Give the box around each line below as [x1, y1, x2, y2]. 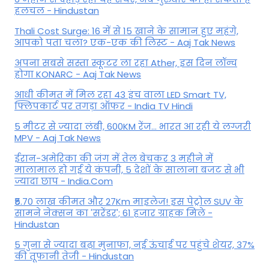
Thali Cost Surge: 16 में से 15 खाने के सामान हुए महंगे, [14, 25, 238, 38]
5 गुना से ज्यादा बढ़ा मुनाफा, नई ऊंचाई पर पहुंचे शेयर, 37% [14, 238, 255, 252]
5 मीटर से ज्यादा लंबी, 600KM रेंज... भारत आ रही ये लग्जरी [14, 120, 251, 133]
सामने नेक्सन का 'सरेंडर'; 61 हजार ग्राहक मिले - [14, 207, 213, 220]
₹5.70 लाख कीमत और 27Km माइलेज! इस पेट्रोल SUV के [14, 195, 243, 208]
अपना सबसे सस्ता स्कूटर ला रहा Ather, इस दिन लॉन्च [14, 56, 237, 70]
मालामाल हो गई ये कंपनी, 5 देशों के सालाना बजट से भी [14, 163, 244, 177]
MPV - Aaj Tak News [14, 131, 101, 145]
